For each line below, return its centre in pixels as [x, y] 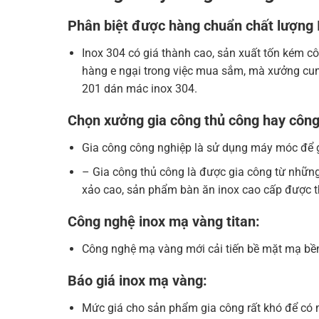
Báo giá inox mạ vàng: [137, 281]
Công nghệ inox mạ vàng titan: [163, 222]
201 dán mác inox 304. [140, 88]
